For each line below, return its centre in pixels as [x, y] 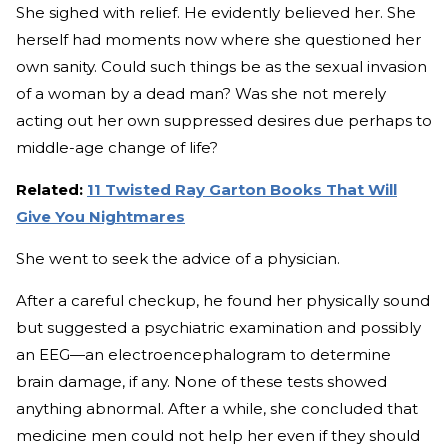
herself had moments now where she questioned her [218, 39]
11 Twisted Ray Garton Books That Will [242, 189]
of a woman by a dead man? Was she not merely [201, 93]
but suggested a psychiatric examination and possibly [218, 327]
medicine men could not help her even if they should [218, 435]
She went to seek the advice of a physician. [178, 258]
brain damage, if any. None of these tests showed [201, 381]
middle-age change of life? [117, 147]
